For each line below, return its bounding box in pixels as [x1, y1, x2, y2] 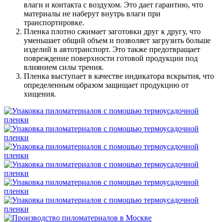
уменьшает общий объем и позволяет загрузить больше [24, 36, 211, 45]
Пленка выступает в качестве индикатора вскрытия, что [24, 71, 214, 80]
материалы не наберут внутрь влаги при [24, 9, 161, 18]
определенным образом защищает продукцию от [24, 80, 189, 89]
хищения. [24, 89, 56, 98]
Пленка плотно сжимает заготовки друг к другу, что [24, 27, 201, 36]
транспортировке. [24, 18, 84, 27]
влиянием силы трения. [24, 62, 104, 71]
